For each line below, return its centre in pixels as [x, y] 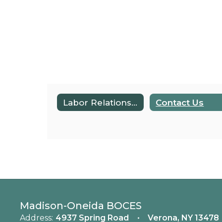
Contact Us [180, 102]
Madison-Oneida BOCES [81, 206]
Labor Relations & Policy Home [134, 102]
